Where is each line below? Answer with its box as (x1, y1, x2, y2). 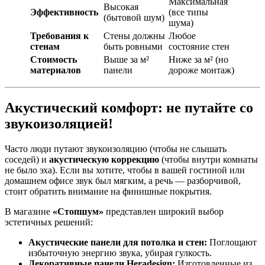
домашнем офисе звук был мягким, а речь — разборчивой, (5, 176, 241, 186)
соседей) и (5, 154, 49, 165)
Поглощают (207, 237, 257, 248)
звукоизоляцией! (5, 116, 113, 132)
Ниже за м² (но (169, 54, 228, 65)
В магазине (5, 206, 53, 217)
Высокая (104, 2, 138, 12)
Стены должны (104, 31, 165, 41)
